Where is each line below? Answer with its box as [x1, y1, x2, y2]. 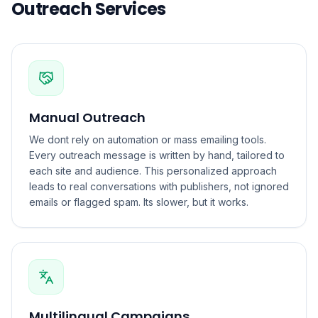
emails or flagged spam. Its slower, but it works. [29, 196, 248, 208]
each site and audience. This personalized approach [29, 165, 277, 177]
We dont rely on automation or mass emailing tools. [29, 133, 266, 146]
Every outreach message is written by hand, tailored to [29, 149, 285, 161]
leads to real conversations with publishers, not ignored [29, 180, 289, 192]
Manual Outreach [29, 109, 146, 126]
